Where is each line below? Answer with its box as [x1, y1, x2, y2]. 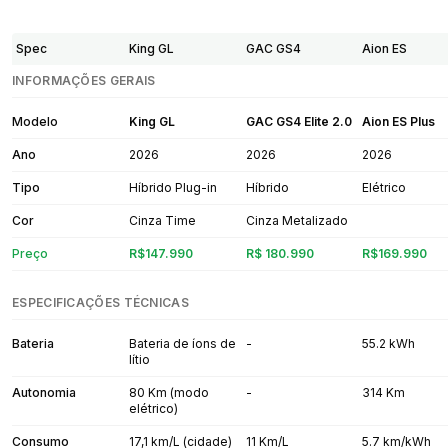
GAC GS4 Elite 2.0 [245, 113, 352, 129]
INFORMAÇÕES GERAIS [12, 72, 156, 88]
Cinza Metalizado [245, 212, 348, 228]
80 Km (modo [128, 384, 209, 400]
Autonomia [12, 384, 76, 400]
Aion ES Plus [362, 113, 436, 129]
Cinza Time [128, 212, 196, 228]
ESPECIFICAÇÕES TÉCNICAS [12, 294, 189, 310]
